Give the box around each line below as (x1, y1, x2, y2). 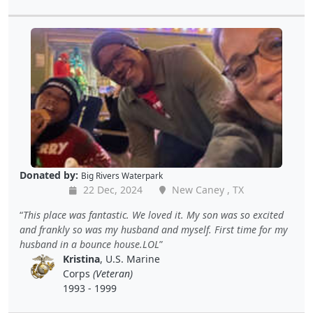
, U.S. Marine (99, 252, 160, 266)
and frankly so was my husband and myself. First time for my (20, 223, 288, 237)
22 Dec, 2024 (80, 183, 143, 197)
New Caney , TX (169, 183, 244, 197)
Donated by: (20, 168, 78, 182)
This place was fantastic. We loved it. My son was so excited (23, 208, 284, 222)
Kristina (62, 252, 100, 266)
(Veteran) (92, 267, 133, 281)
